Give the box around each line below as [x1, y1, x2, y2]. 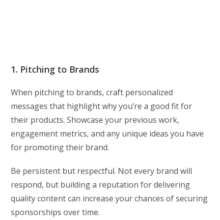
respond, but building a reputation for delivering [11, 179, 191, 190]
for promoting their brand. [11, 141, 110, 153]
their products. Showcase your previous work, [11, 114, 180, 125]
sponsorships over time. [11, 206, 100, 218]
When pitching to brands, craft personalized [11, 86, 173, 98]
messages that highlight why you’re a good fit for [11, 100, 192, 111]
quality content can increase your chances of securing [11, 192, 208, 204]
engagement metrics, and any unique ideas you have [11, 128, 204, 139]
